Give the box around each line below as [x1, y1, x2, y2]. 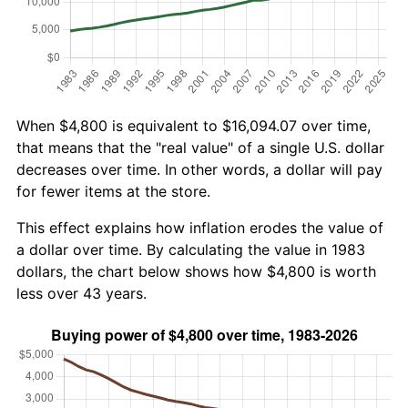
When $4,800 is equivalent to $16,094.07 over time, [16, 116, 371, 135]
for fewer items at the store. [16, 181, 210, 200]
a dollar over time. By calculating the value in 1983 [16, 240, 365, 259]
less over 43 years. [16, 283, 147, 302]
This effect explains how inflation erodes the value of [16, 218, 383, 237]
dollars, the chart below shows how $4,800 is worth [16, 261, 376, 280]
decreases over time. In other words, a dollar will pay [16, 159, 382, 178]
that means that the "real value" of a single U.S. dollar [16, 138, 384, 157]
